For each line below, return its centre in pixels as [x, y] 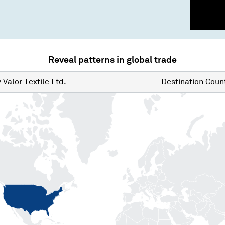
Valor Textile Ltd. [35, 82]
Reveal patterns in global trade [113, 60]
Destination [182, 82]
